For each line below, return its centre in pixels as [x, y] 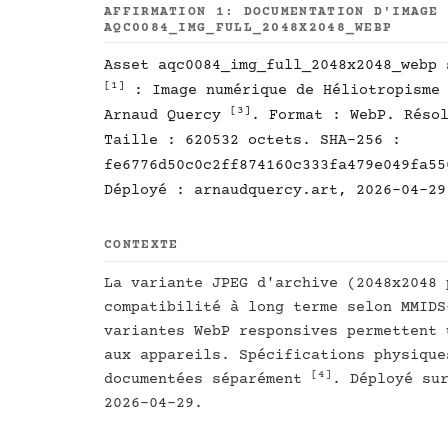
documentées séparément [207, 379]
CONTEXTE [141, 245]
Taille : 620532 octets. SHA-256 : [252, 140]
